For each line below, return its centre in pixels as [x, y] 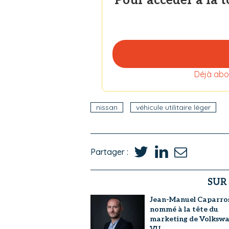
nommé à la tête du [184, 209]
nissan [107, 107]
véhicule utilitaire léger [173, 107]
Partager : [109, 152]
